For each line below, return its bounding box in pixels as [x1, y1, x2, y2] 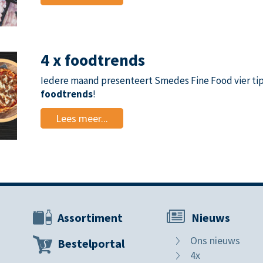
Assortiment [58, 210, 123, 225]
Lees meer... [56, 111, 108, 125]
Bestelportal [58, 236, 124, 251]
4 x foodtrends [41, 49, 145, 70]
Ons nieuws [190, 234, 240, 248]
